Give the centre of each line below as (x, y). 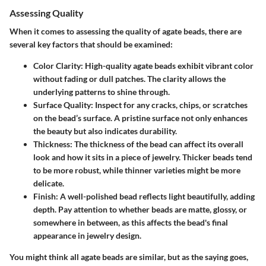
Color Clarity (57, 65)
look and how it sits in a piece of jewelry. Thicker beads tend (143, 157)
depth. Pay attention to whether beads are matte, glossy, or (140, 209)
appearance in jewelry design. (87, 235)
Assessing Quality (47, 12)
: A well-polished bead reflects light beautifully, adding (155, 196)
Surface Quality (62, 104)
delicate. (49, 183)
